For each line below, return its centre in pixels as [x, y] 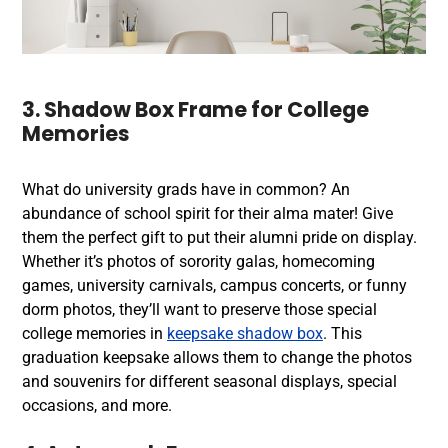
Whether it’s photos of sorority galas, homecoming [198, 261]
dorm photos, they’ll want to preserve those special [199, 309]
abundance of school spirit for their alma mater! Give [207, 213]
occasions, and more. [97, 405]
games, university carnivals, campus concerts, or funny [214, 285]
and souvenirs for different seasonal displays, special [209, 381]
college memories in [94, 333]
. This [342, 333]
